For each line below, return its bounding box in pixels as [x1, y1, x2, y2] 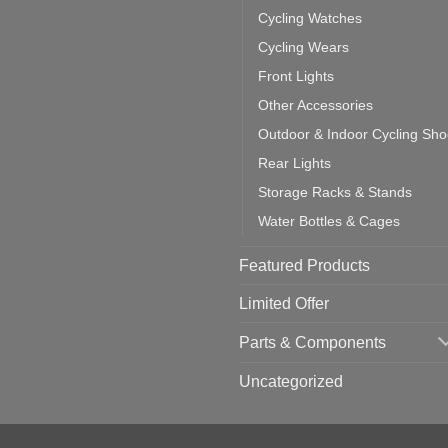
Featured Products [239, 257, 370, 275]
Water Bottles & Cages [258, 213, 400, 230]
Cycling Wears [258, 39, 349, 56]
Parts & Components [239, 334, 386, 352]
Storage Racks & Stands [258, 184, 412, 201]
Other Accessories [258, 97, 373, 114]
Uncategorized [239, 373, 343, 391]
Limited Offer [239, 295, 329, 313]
